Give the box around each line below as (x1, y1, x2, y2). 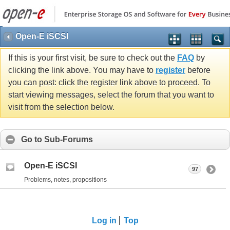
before (185, 66, 210, 75)
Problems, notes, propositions (24, 176, 107, 183)
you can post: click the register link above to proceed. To (8, 78, 210, 87)
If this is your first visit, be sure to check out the (8, 53, 177, 63)
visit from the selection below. (8, 103, 114, 112)
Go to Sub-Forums (21, 135, 93, 144)
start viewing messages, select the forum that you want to (8, 90, 214, 100)
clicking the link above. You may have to (8, 66, 156, 75)
